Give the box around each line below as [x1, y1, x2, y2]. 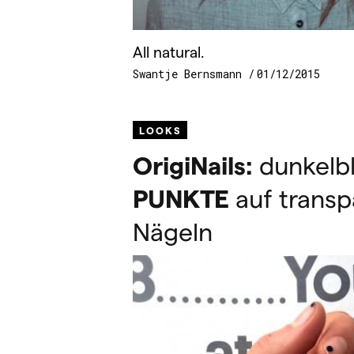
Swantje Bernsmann [133, 66, 248, 82]
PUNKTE [133, 183, 229, 213]
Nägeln [133, 216, 213, 247]
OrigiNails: [133, 149, 253, 180]
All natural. [133, 42, 205, 61]
